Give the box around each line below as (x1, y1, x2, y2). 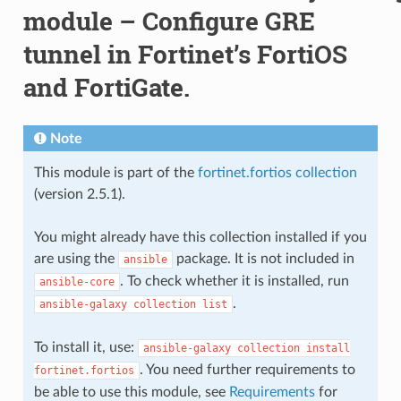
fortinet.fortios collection (197, 165, 357, 180)
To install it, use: (33, 339, 138, 354)
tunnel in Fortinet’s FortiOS (22, 37, 347, 71)
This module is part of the (33, 165, 198, 180)
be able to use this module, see (33, 384, 229, 399)
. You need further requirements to (139, 362, 355, 377)
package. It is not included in (172, 251, 354, 266)
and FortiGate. (22, 70, 190, 104)
